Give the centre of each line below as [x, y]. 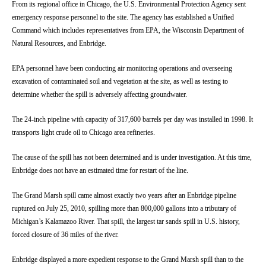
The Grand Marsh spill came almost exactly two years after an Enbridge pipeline [124, 195]
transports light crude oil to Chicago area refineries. [83, 132]
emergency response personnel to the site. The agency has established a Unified [123, 17]
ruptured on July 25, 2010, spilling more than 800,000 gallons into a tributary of [124, 208]
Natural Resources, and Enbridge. [59, 43]
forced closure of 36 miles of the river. [65, 234]
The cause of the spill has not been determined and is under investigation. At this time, [132, 157]
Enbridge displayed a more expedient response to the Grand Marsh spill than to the [128, 259]
